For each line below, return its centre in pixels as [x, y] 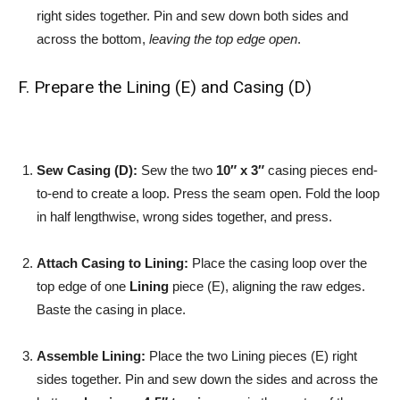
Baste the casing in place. [111, 309]
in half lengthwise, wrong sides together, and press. [184, 217]
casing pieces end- [321, 170]
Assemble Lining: [91, 356]
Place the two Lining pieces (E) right [251, 356]
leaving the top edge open [223, 39]
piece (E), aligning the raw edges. [267, 286]
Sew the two [177, 170]
